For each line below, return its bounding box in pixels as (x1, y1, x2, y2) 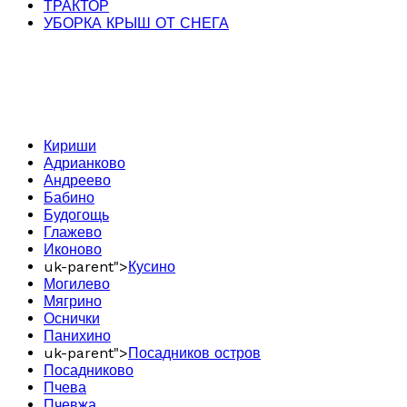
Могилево (44, 275, 110, 293)
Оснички (44, 310, 100, 328)
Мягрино (44, 293, 102, 311)
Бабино (44, 189, 94, 207)
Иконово (44, 241, 102, 259)
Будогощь (44, 206, 109, 224)
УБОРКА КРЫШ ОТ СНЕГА (44, 15, 229, 33)
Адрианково (44, 154, 125, 173)
